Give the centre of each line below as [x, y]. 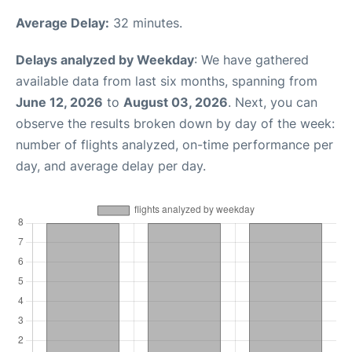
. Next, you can [273, 102]
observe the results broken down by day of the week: [175, 123]
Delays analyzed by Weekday [105, 60]
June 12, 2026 [59, 102]
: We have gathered [251, 60]
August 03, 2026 [176, 102]
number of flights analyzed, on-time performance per [174, 145]
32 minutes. [146, 23]
